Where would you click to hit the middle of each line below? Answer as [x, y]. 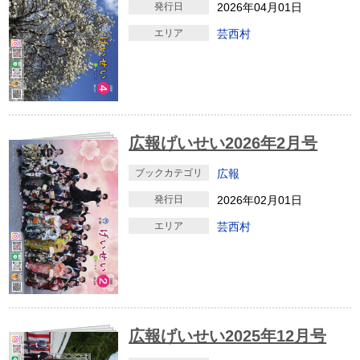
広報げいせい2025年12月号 [228, 335]
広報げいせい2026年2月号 [223, 143]
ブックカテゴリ [169, 173]
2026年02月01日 [260, 200]
